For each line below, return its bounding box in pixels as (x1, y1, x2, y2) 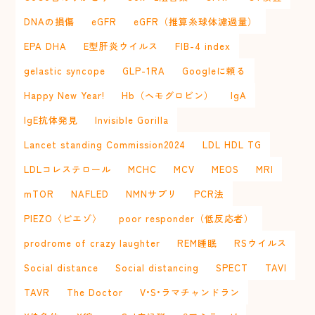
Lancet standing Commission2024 (24, 137, 186, 151)
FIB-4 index (175, 39, 231, 53)
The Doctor (67, 285, 124, 299)
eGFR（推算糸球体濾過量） (134, 14, 258, 28)
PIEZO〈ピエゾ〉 (24, 211, 103, 225)
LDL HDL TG (202, 137, 262, 151)
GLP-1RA (122, 63, 166, 77)
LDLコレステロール (24, 162, 112, 176)
